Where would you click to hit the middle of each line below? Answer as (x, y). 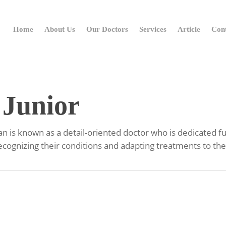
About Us (60, 29)
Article (189, 29)
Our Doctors (107, 29)
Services (153, 29)
